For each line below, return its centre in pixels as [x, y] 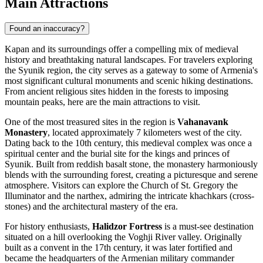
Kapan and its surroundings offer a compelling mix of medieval [122, 49]
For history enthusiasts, [48, 227]
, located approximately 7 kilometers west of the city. [145, 133]
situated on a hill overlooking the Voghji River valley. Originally [123, 237]
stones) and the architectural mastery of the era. [91, 207]
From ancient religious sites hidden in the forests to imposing [117, 92]
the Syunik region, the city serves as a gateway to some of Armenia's [131, 70]
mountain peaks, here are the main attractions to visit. [102, 102]
